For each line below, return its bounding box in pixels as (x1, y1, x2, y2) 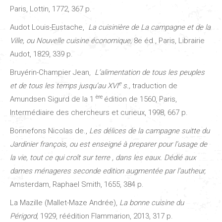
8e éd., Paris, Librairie (132, 36, 205, 45)
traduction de (130, 81, 177, 90)
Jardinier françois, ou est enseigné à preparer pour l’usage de (10, 139, 207, 149)
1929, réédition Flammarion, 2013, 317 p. (38, 211, 173, 221)
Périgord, (10, 211, 38, 221)
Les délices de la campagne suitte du (89, 126, 210, 135)
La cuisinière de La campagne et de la (88, 22, 211, 32)
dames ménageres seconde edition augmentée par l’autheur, (10, 166, 206, 175)
